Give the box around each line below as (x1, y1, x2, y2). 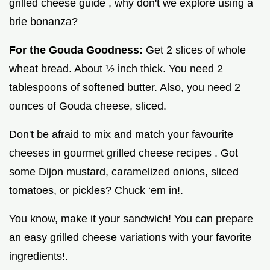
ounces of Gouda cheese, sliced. (9, 100, 166, 113)
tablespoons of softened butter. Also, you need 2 (9, 81, 240, 94)
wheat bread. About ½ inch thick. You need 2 (9, 63, 223, 75)
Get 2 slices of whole (146, 44, 246, 57)
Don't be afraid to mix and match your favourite (9, 128, 233, 141)
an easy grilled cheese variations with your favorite (9, 231, 251, 244)
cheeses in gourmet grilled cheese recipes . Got (9, 147, 238, 160)
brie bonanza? (9, 16, 78, 28)
